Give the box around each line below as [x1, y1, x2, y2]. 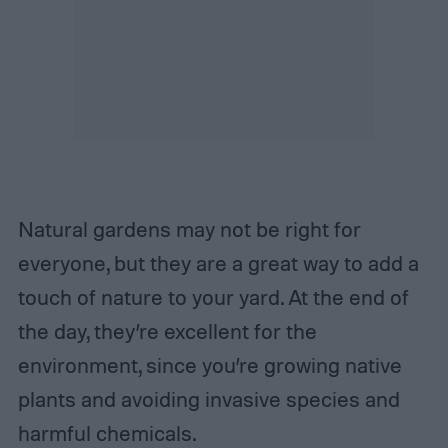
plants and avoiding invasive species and [17, 385, 400, 412]
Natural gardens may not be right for [17, 215, 361, 242]
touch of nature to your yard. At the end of [17, 283, 409, 310]
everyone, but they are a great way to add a [17, 249, 419, 276]
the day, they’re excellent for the [17, 317, 317, 344]
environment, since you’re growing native [17, 351, 402, 378]
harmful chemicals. [17, 419, 196, 446]
